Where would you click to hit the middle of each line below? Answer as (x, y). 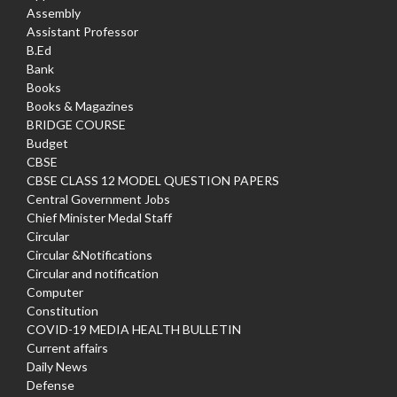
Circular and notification (93, 273)
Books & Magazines (80, 105)
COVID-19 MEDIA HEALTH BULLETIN (134, 329)
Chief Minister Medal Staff (99, 217)
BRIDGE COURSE (76, 124)
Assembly (54, 12)
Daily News (57, 366)
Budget (47, 143)
